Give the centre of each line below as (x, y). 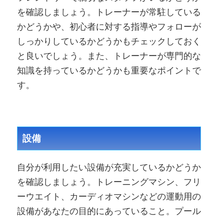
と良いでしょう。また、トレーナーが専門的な (109, 56)
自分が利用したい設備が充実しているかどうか (109, 167)
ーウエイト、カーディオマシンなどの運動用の (109, 197)
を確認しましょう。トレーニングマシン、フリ (109, 182)
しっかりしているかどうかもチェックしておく (109, 41)
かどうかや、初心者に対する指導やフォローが (109, 27)
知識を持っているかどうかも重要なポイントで (109, 71)
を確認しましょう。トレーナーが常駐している (109, 12)
